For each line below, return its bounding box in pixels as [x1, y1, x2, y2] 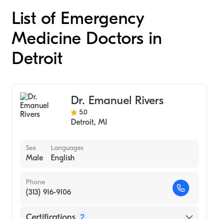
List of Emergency [12, 8, 144, 28]
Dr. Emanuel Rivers [70, 93, 164, 107]
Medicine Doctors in [12, 28, 162, 48]
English [51, 153, 75, 162]
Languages [51, 144, 84, 152]
